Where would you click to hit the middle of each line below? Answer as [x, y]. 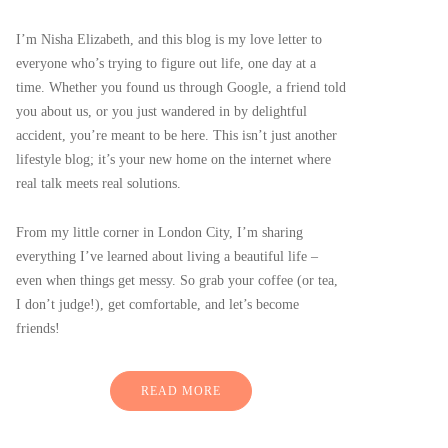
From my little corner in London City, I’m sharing [159, 232]
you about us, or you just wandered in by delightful [161, 111]
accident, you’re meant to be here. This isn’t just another [176, 135]
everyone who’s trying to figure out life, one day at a [166, 63]
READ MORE [181, 391]
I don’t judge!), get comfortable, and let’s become [157, 304]
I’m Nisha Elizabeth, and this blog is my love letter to [169, 39]
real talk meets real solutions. [98, 183]
